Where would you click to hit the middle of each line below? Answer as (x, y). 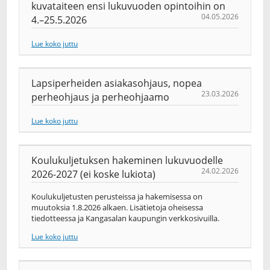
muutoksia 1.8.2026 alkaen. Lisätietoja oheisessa (117, 208)
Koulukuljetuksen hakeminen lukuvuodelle (127, 160)
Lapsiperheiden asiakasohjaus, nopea (117, 83)
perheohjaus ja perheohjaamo (100, 97)
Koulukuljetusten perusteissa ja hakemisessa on (117, 197)
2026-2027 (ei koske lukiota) (93, 174)
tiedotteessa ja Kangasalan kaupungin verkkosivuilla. (125, 218)
